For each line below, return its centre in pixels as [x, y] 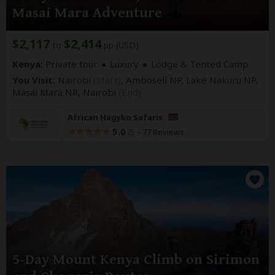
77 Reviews [163, 132]
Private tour [70, 64]
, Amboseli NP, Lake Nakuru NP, [189, 80]
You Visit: [34, 80]
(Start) [107, 80]
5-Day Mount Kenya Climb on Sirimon [136, 260]
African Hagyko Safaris [116, 118]
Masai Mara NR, [48, 92]
